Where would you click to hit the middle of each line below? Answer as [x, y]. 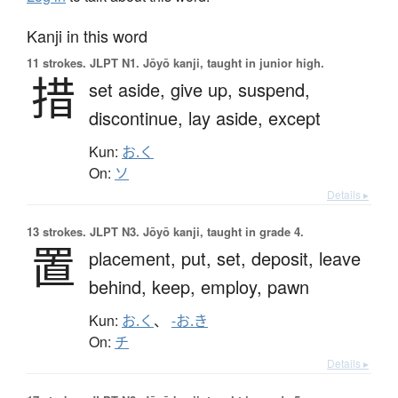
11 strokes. [56, 62]
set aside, [130, 89]
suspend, [274, 89]
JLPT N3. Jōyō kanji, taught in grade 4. [195, 231]
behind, [120, 286]
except [295, 117]
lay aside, [228, 117]
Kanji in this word [87, 35]
